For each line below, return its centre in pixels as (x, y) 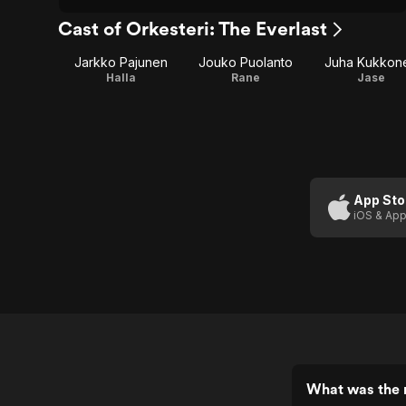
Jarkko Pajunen (121, 62)
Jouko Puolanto (246, 62)
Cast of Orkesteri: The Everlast (193, 29)
